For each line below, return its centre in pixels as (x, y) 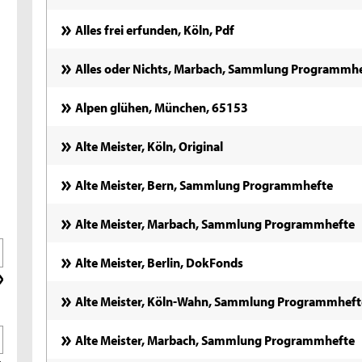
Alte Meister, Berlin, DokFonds (160, 261)
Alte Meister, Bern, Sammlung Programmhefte (204, 184)
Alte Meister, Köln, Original (149, 145)
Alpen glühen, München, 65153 (162, 106)
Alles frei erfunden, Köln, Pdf (155, 29)
